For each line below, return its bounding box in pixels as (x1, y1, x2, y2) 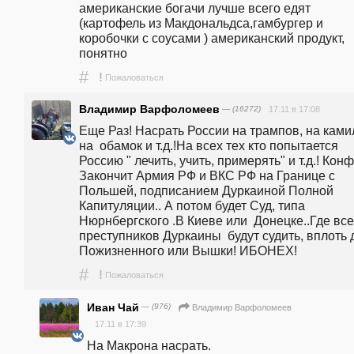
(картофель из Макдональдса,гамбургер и (79, 16, 323, 31)
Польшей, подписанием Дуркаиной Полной (79, 183, 333, 198)
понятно (79, 46, 130, 61)
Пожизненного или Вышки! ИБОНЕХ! (79, 243, 297, 258)
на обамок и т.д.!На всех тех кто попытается (79, 138, 338, 153)
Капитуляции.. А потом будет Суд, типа (79, 198, 305, 213)
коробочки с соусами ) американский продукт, (79, 31, 345, 46)
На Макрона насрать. (87, 337, 211, 352)
